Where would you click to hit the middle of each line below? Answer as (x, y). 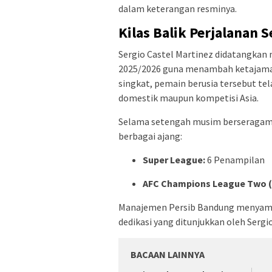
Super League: (174, 159)
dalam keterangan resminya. (178, 8)
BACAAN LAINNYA (168, 254)
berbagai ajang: (150, 136)
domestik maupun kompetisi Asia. (189, 97)
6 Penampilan (235, 159)
